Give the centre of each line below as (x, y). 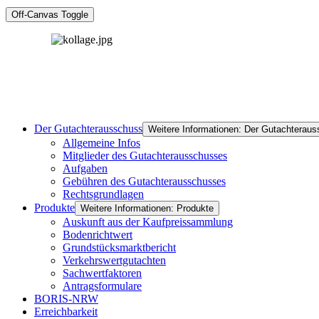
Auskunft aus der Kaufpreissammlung (148, 222)
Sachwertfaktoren (102, 273)
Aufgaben (85, 168)
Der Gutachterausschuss (88, 129)
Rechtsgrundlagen (103, 194)
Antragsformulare (102, 286)
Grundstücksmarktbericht (119, 247)
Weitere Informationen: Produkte (147, 208)
